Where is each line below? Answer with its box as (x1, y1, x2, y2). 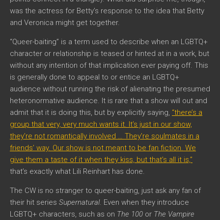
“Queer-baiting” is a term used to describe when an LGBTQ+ (10, 37, 208, 46)
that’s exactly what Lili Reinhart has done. (10, 166, 145, 176)
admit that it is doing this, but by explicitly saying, (10, 108, 172, 117)
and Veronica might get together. (10, 18, 120, 27)
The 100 (117, 209, 143, 219)
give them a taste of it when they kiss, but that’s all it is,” (10, 155, 192, 164)
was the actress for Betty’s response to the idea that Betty (10, 6, 204, 15)
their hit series (10, 197, 59, 207)
